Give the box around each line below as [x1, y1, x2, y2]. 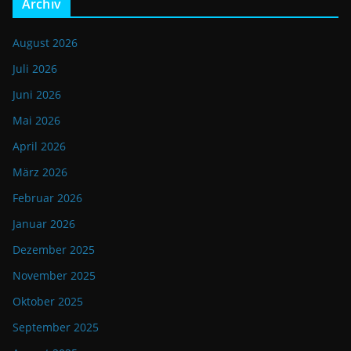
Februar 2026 [13, 190, 82, 206]
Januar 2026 [13, 216, 75, 232]
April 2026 [13, 139, 66, 154]
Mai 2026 [13, 113, 60, 128]
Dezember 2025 [13, 242, 95, 258]
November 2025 [13, 268, 96, 284]
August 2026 [13, 35, 78, 51]
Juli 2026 [13, 61, 57, 77]
